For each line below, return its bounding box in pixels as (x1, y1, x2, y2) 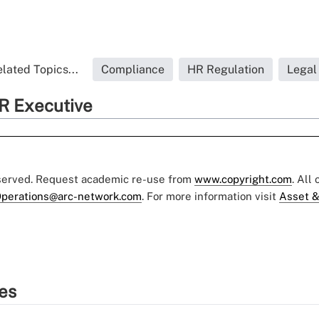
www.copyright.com (194, 173, 292, 185)
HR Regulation (187, 63, 264, 76)
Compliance (100, 63, 164, 76)
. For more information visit (142, 190, 279, 202)
